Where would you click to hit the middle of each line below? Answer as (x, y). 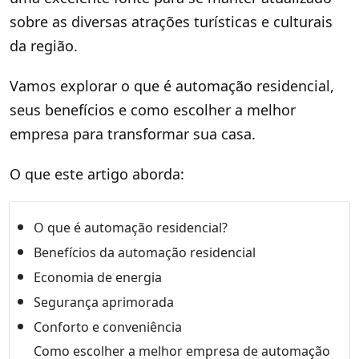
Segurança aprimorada (104, 302)
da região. (44, 45)
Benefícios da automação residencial (145, 252)
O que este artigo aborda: (97, 173)
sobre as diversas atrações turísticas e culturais (171, 21)
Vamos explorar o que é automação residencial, (172, 85)
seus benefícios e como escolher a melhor (153, 109)
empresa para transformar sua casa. (133, 133)
